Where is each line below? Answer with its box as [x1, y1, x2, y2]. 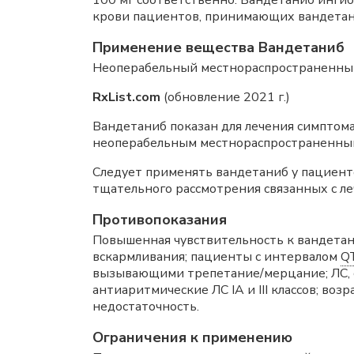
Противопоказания [92, 210, 227, 229]
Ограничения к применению [92, 328, 292, 347]
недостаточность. [92, 298, 199, 315]
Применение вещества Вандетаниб [92, 38, 345, 57]
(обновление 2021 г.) [160, 88, 290, 106]
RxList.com [92, 88, 160, 106]
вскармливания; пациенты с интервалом [92, 248, 341, 265]
